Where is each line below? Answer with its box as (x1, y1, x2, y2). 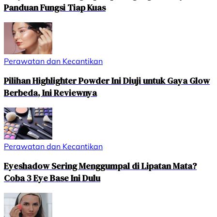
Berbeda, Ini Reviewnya (4, 87, 97, 99)
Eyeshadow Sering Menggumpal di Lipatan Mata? (4, 160, 197, 172)
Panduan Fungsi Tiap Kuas (4, 1, 106, 14)
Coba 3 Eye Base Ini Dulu (4, 172, 100, 185)
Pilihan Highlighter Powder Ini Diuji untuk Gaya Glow (4, 75, 210, 87)
